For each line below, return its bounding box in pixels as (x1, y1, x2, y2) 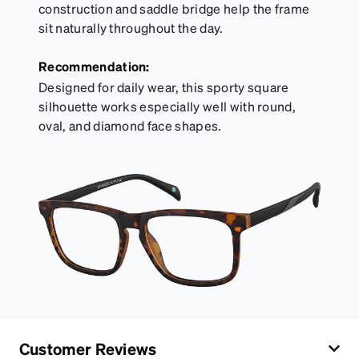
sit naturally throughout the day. (38, 19, 224, 36)
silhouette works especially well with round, (38, 98, 296, 115)
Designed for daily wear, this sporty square (38, 79, 289, 95)
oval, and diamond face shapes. (38, 117, 222, 134)
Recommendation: (38, 58, 150, 75)
